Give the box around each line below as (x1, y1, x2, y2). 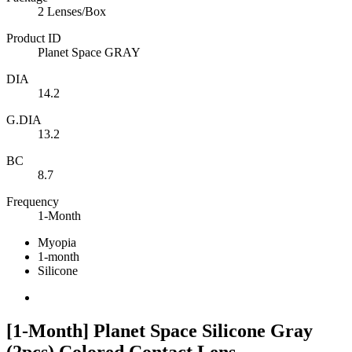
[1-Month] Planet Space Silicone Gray (6, 320, 313, 341)
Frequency (6, 194, 59, 208)
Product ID (6, 31, 61, 45)
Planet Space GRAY (38, 45, 141, 59)
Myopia (38, 235, 76, 249)
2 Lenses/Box (38, 4, 106, 18)
